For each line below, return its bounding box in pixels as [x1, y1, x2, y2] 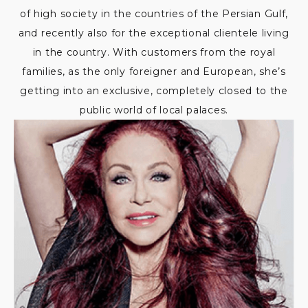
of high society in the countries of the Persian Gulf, [19, 8, 289, 20]
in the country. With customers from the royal [32, 46, 276, 58]
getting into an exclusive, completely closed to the [20, 85, 288, 97]
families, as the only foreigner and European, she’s [22, 65, 286, 78]
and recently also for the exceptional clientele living [19, 27, 289, 39]
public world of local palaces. [80, 104, 228, 116]
